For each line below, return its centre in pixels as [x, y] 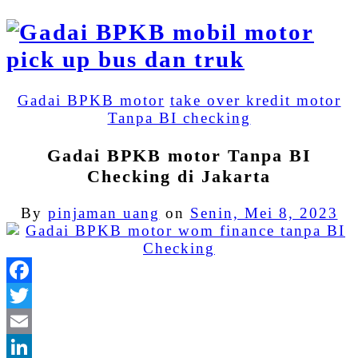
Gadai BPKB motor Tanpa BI [179, 155]
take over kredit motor [255, 101]
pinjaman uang [103, 213]
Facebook [215, 295]
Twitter [206, 320]
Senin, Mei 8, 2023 [264, 213]
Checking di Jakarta [179, 176]
